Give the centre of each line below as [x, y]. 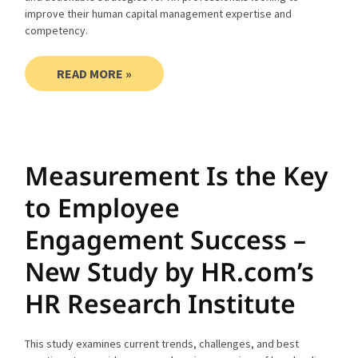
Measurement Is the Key [177, 175]
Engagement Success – [166, 239]
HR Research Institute [161, 303]
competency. [57, 30]
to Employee [103, 207]
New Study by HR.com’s [170, 271]
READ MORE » [95, 73]
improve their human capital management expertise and [159, 13]
